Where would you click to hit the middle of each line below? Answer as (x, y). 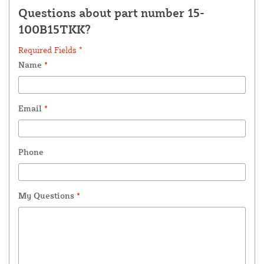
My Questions (47, 196)
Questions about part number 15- (111, 13)
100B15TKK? (55, 29)
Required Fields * (50, 50)
